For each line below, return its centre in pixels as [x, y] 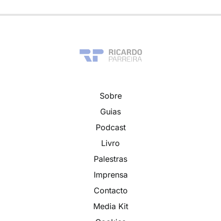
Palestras [110, 159]
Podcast [110, 127]
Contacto [110, 190]
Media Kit [110, 206]
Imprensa [110, 175]
